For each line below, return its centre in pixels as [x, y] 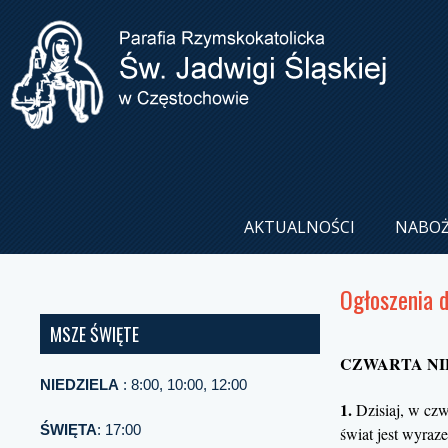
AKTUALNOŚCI [299, 227]
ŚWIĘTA [68, 429]
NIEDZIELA [79, 384]
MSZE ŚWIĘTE [94, 334]
